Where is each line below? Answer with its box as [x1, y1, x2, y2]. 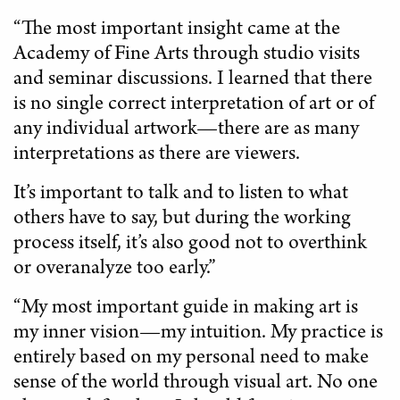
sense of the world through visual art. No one [13, 373, 378, 396]
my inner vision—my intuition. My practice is [13, 323, 383, 346]
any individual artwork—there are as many [13, 120, 359, 142]
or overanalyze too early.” [13, 259, 216, 281]
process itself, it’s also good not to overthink [13, 234, 367, 256]
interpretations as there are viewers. [13, 145, 300, 167]
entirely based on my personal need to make [13, 348, 369, 371]
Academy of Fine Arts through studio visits [13, 45, 360, 67]
